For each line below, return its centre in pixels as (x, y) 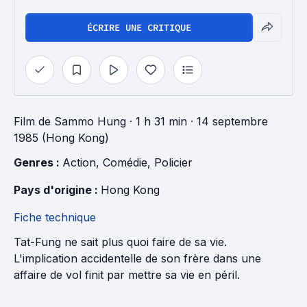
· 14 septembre (228, 121)
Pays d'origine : (57, 190)
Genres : (38, 162)
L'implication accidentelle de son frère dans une (137, 258)
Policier (173, 162)
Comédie (125, 162)
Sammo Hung (90, 121)
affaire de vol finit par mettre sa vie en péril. (127, 275)
